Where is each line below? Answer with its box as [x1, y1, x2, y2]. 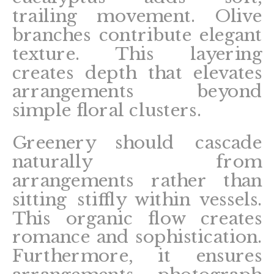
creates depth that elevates [12, 62, 262, 83]
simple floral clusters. [12, 100, 201, 121]
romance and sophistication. [12, 226, 262, 248]
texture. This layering [12, 43, 262, 64]
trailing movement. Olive [12, 6, 262, 27]
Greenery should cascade [12, 132, 262, 154]
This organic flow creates [12, 207, 262, 229]
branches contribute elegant [12, 24, 262, 45]
